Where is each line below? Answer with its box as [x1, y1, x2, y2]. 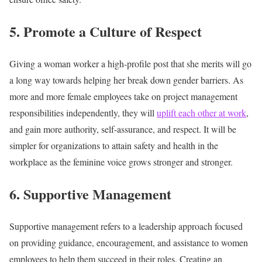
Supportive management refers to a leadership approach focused [9, 219, 243, 232]
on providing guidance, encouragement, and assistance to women [9, 236, 248, 249]
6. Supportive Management [9, 183, 171, 204]
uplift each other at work [157, 106, 246, 119]
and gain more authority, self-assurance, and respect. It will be [9, 122, 236, 135]
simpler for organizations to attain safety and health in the [9, 139, 218, 151]
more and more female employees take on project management [9, 89, 237, 102]
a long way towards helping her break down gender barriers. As [9, 73, 243, 86]
